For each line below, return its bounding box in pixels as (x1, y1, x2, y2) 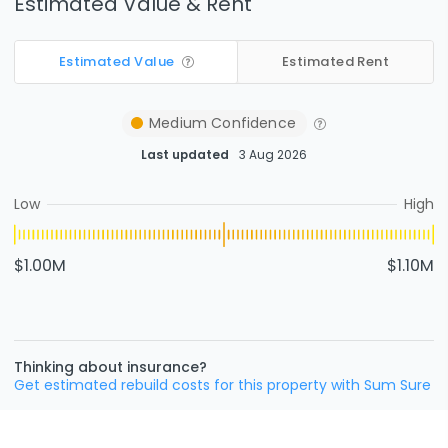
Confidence (207, 112, 296, 133)
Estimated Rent (281, 52, 390, 72)
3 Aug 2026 (239, 146, 307, 163)
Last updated (141, 146, 229, 163)
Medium (149, 112, 208, 133)
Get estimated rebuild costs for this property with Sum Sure (14, 374, 431, 395)
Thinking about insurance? (14, 356, 207, 377)
